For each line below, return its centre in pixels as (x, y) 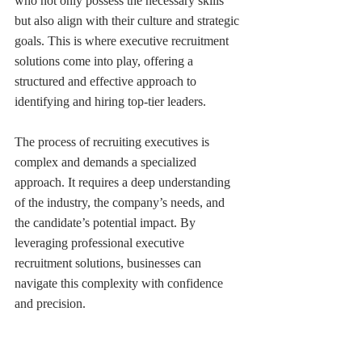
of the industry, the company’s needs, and (121, 202)
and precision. (50, 303)
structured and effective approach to (107, 81)
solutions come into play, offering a (105, 61)
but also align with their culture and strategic (128, 21)
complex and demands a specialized (107, 162)
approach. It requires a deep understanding (124, 182)
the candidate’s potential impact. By (107, 223)
